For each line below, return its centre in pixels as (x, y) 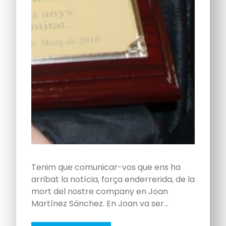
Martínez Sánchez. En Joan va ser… (100, 204)
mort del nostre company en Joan (100, 192)
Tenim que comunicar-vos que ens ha (106, 167)
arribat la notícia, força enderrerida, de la (113, 180)
